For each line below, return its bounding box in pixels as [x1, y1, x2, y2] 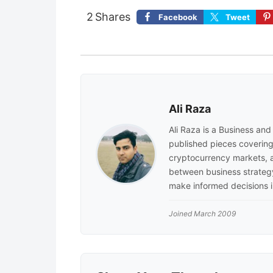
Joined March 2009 [169, 208, 236, 218]
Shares [95, 10, 130, 23]
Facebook [158, 12, 197, 22]
